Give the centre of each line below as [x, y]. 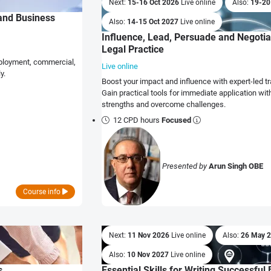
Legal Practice [133, 49]
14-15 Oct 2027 [154, 21]
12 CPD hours [138, 120]
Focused [177, 120]
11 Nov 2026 [149, 235]
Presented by [185, 166]
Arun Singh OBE [236, 166]
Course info [43, 191]
